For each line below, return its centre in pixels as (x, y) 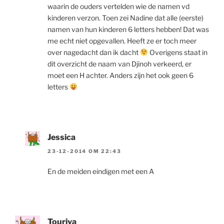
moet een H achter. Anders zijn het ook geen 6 (120, 75)
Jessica (61, 137)
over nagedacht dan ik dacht (94, 52)
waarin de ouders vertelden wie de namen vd (118, 6)
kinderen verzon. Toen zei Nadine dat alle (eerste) (125, 17)
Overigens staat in (177, 52)
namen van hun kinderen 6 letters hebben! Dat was (128, 29)
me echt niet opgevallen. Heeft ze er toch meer (122, 40)
